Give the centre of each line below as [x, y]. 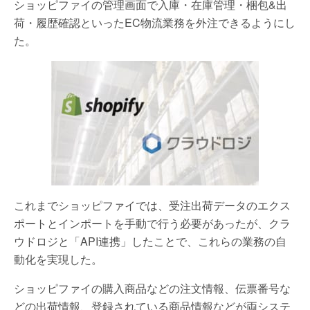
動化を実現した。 [58, 259]
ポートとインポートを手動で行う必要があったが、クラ [152, 223]
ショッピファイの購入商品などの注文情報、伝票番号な [152, 288]
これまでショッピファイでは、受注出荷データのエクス [152, 205]
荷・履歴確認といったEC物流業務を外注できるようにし [155, 22]
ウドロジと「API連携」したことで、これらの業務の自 [150, 241]
